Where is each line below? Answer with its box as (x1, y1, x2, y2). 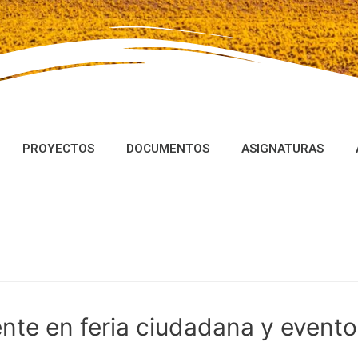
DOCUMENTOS (125, 141, 209, 156)
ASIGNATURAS (241, 141, 324, 156)
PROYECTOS (22, 141, 94, 156)
